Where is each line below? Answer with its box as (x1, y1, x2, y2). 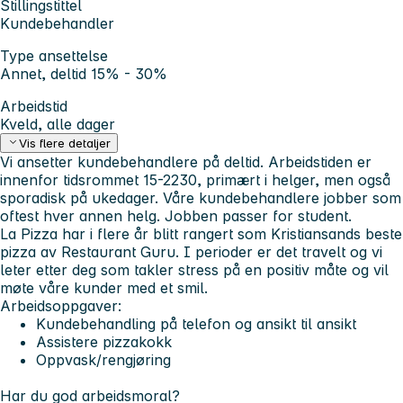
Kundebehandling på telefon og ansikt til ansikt (36, 315, 356, 334)
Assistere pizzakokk (36, 333, 172, 352)
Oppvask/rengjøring (36, 351, 171, 370)
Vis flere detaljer (19, 136, 112, 151)
